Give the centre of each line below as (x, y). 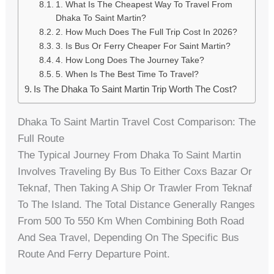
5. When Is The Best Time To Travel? (128, 75)
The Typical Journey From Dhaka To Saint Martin (130, 155)
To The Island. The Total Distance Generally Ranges (137, 205)
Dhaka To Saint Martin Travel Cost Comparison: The (137, 122)
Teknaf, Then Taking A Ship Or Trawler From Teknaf (135, 188)
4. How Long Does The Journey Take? (130, 61)
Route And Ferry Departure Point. (94, 254)
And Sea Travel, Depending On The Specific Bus (129, 238)
